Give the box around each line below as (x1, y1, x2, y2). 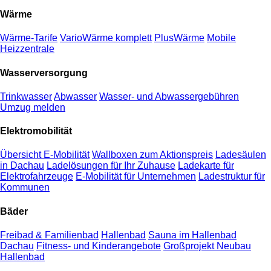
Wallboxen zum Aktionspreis (92, 149, 213, 160)
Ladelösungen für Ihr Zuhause (47, 160, 175, 171)
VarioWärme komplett (60, 33, 152, 44)
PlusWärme (154, 33, 204, 44)
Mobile (207, 33, 236, 44)
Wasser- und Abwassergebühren (99, 91, 239, 102)
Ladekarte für (178, 160, 234, 171)
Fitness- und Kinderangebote (36, 240, 161, 251)
